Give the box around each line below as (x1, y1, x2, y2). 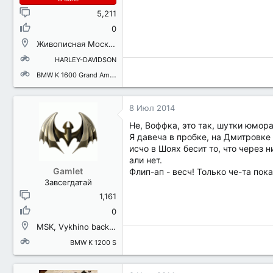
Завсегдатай (44, 177, 92, 187)
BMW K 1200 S (70, 238, 116, 247)
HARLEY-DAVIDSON (55, 55, 116, 64)
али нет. (129, 155, 162, 165)
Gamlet (53, 166, 83, 176)
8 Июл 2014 (129, 103, 175, 113)
